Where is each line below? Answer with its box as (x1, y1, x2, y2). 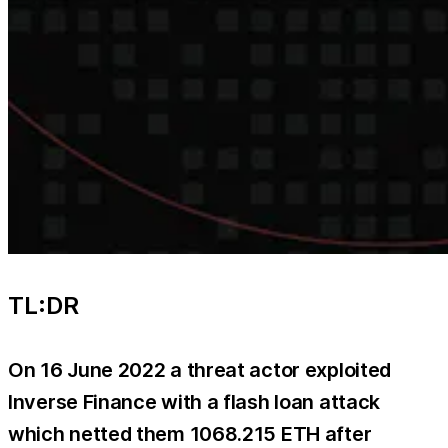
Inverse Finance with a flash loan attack (8, 389, 381, 414)
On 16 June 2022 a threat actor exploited (8, 357, 392, 382)
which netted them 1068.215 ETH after (8, 421, 372, 446)
